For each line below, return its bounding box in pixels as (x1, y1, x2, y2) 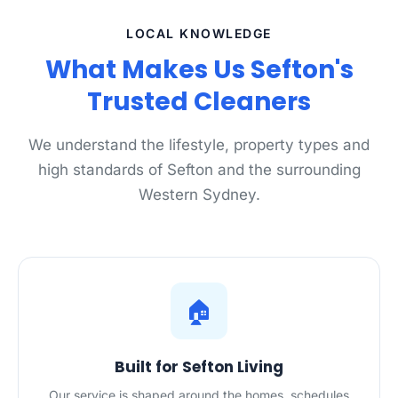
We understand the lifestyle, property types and (28, 136, 370, 154)
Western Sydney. (138, 186, 260, 203)
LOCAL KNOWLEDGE (126, 26, 272, 41)
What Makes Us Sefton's (44, 52, 354, 87)
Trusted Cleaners (87, 84, 311, 119)
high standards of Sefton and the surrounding (37, 161, 361, 179)
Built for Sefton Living (115, 356, 283, 378)
